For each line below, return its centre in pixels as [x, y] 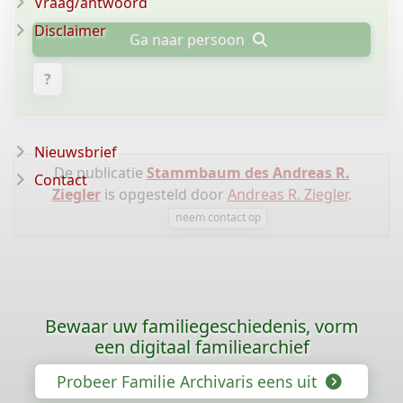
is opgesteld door [164, 195]
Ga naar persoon [189, 40]
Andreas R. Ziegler [287, 195]
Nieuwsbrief [76, 152]
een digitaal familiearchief [201, 347]
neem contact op [218, 218]
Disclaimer [70, 31]
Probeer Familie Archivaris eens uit [188, 381]
